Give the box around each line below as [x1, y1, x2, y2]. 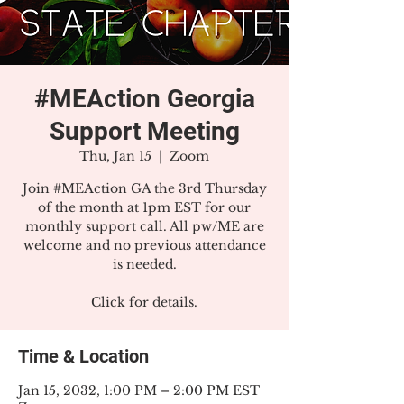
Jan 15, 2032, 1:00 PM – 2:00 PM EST [18, 382, 260, 399]
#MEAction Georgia [33, 84, 255, 114]
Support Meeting [49, 116, 240, 146]
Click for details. [91, 294, 197, 310]
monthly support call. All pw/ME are [24, 218, 264, 234]
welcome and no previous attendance [23, 237, 266, 253]
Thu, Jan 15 [79, 148, 151, 164]
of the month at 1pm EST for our [38, 199, 251, 216]
